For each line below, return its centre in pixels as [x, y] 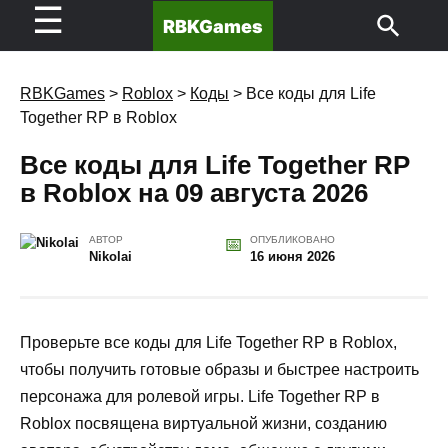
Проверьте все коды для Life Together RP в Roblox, [208, 342]
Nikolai [110, 256]
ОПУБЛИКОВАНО [292, 239]
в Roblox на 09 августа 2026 [194, 192]
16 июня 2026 [292, 256]
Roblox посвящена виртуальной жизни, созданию [203, 423]
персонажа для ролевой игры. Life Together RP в [200, 396]
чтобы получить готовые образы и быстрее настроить [219, 369]
